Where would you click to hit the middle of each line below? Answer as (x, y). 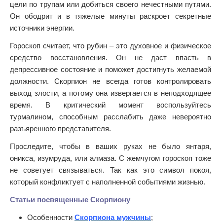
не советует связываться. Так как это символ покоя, (110, 170)
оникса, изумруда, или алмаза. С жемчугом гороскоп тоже (110, 158)
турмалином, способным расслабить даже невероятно (110, 117)
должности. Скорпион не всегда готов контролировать (110, 81)
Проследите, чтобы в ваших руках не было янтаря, (110, 146)
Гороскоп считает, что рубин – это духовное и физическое (110, 46)
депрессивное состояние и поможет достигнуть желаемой (110, 69)
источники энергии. (42, 28)
